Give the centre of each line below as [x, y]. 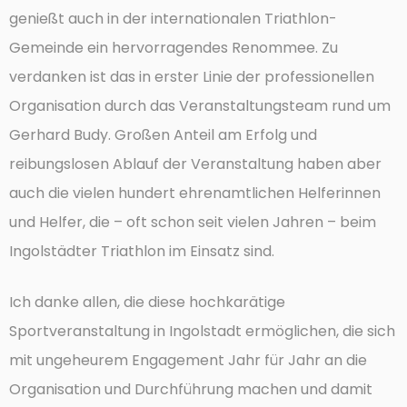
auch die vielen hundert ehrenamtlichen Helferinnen [195, 193]
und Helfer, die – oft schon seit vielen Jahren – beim [193, 222]
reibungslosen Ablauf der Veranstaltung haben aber [195, 164]
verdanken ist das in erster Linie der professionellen [192, 76]
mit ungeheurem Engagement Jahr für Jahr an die [188, 360]
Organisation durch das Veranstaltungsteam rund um [200, 105]
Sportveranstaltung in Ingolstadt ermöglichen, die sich [202, 331]
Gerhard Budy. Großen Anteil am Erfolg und [163, 134]
